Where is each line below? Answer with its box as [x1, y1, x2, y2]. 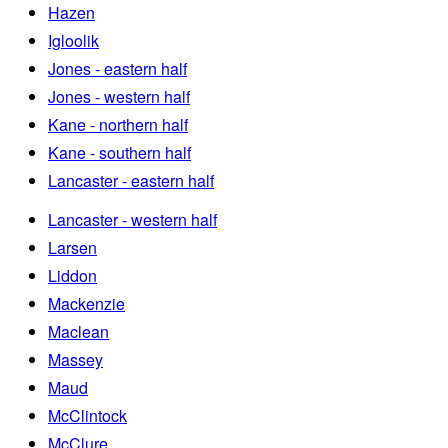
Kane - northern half [48, 113, 188, 137]
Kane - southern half [48, 141, 191, 165]
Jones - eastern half [48, 57, 187, 81]
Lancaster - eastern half [48, 169, 214, 193]
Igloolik [48, 29, 99, 53]
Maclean [48, 320, 109, 344]
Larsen [48, 236, 97, 260]
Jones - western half [48, 85, 190, 109]
